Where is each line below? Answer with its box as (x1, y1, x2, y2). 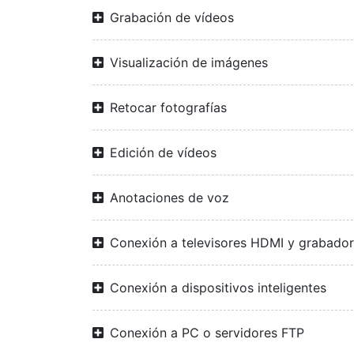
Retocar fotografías (110, 100, 227, 115)
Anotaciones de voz (110, 190, 229, 205)
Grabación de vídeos (110, 9, 234, 25)
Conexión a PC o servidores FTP (110, 325, 304, 341)
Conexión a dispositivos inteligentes (110, 280, 326, 296)
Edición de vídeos (110, 145, 217, 160)
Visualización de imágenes (110, 55, 268, 70)
